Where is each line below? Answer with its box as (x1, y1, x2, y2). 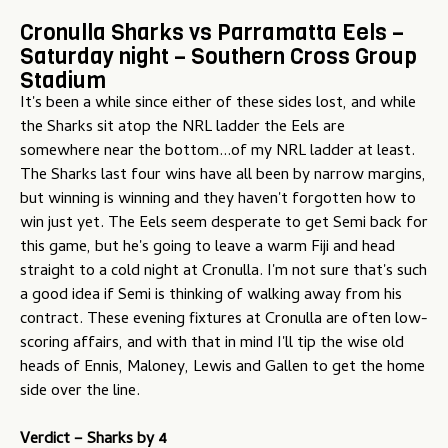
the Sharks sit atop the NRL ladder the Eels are (20, 115, 345, 142)
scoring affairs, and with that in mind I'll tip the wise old (20, 331, 404, 358)
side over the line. (20, 379, 140, 406)
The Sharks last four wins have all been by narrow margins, (20, 163, 426, 190)
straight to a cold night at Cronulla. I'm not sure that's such (20, 259, 427, 286)
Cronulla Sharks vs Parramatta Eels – (20, 17, 404, 48)
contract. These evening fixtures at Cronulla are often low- (20, 307, 428, 334)
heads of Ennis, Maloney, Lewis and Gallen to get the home (20, 355, 425, 382)
